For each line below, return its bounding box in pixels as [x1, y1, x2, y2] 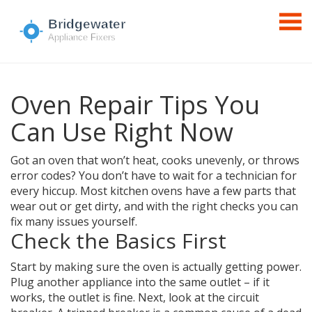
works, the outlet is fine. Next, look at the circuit [10, 290, 259, 305]
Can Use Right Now [10, 115, 233, 149]
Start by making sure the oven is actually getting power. [10, 259, 302, 274]
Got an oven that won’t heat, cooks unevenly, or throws [10, 153, 299, 168]
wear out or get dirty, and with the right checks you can [10, 198, 298, 214]
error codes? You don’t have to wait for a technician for [10, 168, 297, 183]
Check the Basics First [10, 226, 226, 255]
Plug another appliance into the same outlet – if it [10, 274, 270, 290]
